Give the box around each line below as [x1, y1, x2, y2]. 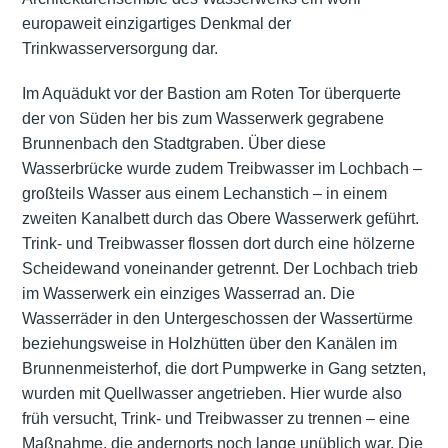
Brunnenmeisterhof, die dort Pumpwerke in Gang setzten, [21, 360, 426, 378]
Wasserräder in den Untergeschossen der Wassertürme [21, 310, 413, 328]
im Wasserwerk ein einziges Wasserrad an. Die [21, 285, 355, 303]
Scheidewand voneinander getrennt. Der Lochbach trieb [21, 260, 418, 278]
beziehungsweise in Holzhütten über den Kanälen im [21, 335, 397, 353]
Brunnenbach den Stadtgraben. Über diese [21, 135, 326, 153]
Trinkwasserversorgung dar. [21, 40, 218, 58]
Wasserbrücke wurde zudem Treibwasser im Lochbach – [21, 160, 422, 178]
